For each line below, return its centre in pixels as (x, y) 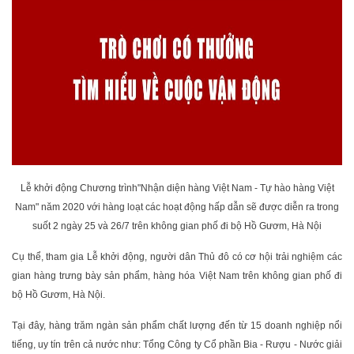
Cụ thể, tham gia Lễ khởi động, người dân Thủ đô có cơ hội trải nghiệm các (177, 257)
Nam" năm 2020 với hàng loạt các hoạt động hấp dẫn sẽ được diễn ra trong (177, 207)
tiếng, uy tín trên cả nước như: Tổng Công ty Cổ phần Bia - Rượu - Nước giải (177, 345)
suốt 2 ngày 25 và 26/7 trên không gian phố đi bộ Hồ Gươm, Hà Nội (177, 226)
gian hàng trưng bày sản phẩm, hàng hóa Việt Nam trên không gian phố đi (177, 276)
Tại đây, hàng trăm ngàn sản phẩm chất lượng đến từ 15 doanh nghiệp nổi (177, 326)
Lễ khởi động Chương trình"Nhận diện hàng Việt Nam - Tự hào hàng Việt (177, 188)
